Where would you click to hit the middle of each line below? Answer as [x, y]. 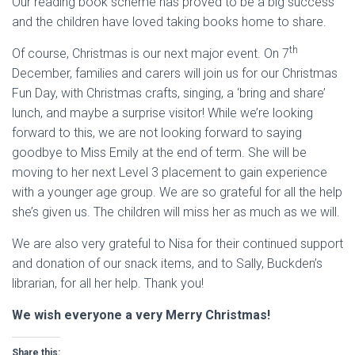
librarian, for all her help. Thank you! [108, 283]
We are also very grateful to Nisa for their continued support [177, 244]
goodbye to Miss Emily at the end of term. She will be [159, 153]
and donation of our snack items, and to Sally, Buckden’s [167, 263]
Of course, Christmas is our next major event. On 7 [151, 53]
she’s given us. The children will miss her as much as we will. [176, 212]
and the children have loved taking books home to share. [169, 22]
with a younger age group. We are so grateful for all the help [177, 192]
